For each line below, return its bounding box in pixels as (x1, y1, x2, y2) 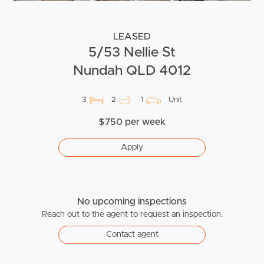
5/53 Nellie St (88, 45, 176, 60)
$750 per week (98, 117, 166, 127)
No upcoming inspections (77, 197, 187, 207)
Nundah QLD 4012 (73, 64, 191, 78)
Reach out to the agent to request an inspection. (41, 210, 223, 219)
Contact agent (105, 230, 159, 239)
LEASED (113, 32, 151, 42)
